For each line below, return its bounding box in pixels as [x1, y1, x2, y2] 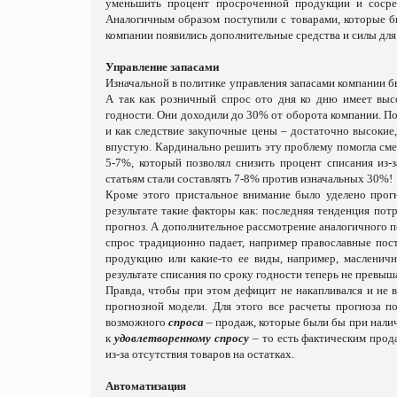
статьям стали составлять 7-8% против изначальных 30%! [105, 171, 393, 185]
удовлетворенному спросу [113, 331, 249, 345]
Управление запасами [105, 59, 219, 74]
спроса [168, 315, 205, 329]
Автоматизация [105, 378, 186, 393]
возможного [105, 315, 169, 329]
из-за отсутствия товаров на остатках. [105, 346, 294, 361]
